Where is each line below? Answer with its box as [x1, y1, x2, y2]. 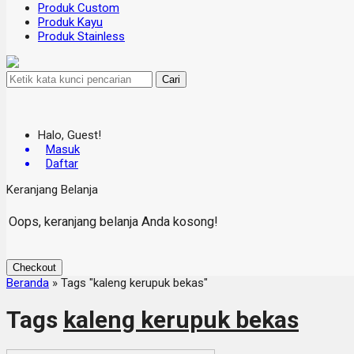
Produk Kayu [38, 15, 103, 29]
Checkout [13, 262, 56, 273]
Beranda [6, 276, 49, 290]
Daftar [46, 156, 78, 171]
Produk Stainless [38, 29, 125, 43]
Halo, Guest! [38, 128, 101, 142]
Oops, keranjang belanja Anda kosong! [9, 213, 218, 229]
